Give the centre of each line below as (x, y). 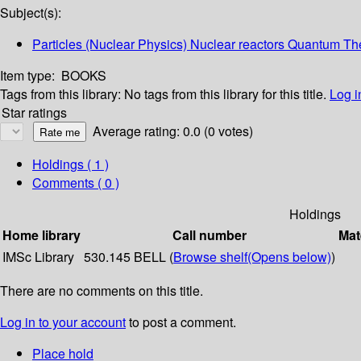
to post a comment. (181, 322)
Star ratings (34, 113)
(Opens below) (289, 257)
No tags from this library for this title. (225, 94)
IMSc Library (38, 257)
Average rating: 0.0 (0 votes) (173, 131)
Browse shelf (210, 257)
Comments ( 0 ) (76, 183)
